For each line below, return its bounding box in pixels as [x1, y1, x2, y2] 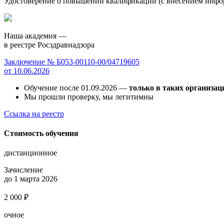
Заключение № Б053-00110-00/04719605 [4, 57, 139, 66]
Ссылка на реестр [4, 109, 64, 118]
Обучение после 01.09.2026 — [24, 83, 129, 92]
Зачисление [4, 165, 43, 174]
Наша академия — [4, 31, 66, 40]
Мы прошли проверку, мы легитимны [24, 92, 153, 101]
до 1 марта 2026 [4, 174, 57, 183]
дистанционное [4, 148, 57, 157]
